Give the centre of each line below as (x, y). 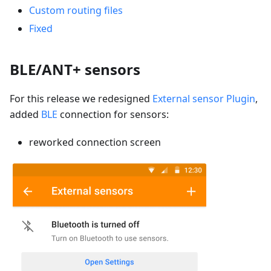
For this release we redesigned (81, 99)
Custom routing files (76, 11)
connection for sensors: (113, 115)
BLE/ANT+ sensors (75, 70)
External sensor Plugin (204, 99)
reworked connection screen (95, 142)
